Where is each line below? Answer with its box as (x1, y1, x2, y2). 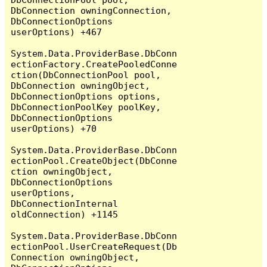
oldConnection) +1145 (11, 209, 119, 219)
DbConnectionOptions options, (11, 91, 162, 101)
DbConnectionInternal (11, 198, 119, 209)
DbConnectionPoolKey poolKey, (11, 101, 162, 112)
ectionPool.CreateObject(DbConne (11, 155, 178, 166)
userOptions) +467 (11, 26, 103, 37)
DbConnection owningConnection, (11, 5, 172, 15)
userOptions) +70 (11, 123, 97, 133)
